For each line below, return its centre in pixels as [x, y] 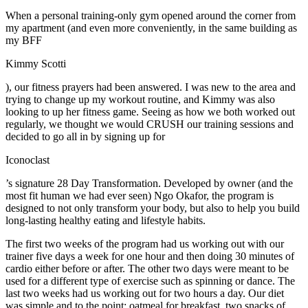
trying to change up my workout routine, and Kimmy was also [140, 99]
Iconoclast [27, 159]
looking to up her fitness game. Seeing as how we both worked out [150, 111]
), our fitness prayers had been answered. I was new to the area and [151, 87]
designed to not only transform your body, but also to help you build [153, 208]
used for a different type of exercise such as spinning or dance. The [150, 280]
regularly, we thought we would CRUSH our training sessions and [150, 124]
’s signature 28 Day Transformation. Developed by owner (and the [149, 183]
